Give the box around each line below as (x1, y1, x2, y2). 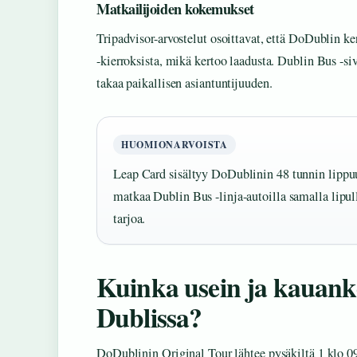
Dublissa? (96, 297, 202, 337)
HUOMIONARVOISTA (121, 138, 228, 152)
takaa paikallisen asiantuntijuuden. (96, 74, 273, 92)
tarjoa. (113, 210, 146, 228)
